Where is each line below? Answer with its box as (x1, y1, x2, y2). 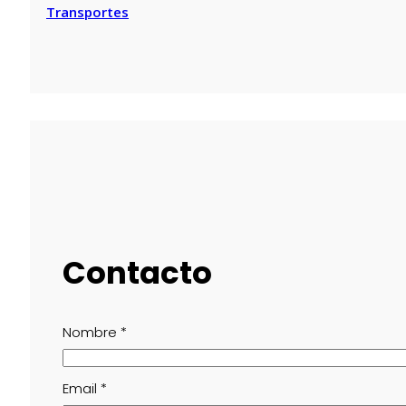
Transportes (46, 2, 129, 21)
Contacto (63, 251, 212, 295)
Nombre (63, 323, 121, 342)
